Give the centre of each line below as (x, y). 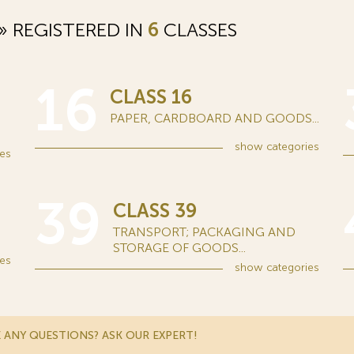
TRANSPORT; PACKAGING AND (204, 232)
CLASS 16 (151, 97)
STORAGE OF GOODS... (179, 248)
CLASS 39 (155, 211)
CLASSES (198, 30)
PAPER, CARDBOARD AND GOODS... (215, 118)
